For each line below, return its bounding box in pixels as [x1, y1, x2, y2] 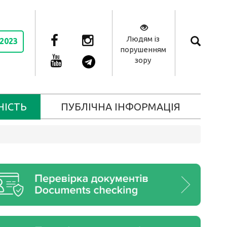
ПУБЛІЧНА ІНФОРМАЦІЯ [61, 101, 180, 112]
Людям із [126, 34, 160, 43]
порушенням [120, 45, 166, 54]
